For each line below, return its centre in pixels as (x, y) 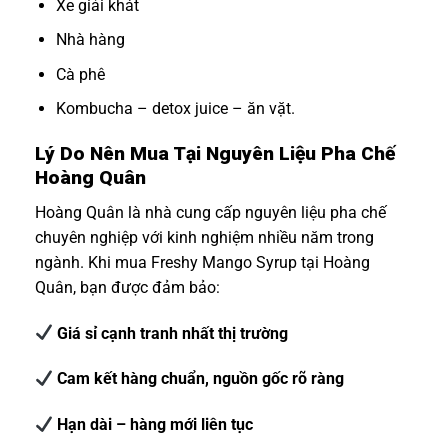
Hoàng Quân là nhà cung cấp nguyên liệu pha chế (210, 212)
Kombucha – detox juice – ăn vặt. (175, 109)
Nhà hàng (90, 40)
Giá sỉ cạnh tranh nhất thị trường (171, 333)
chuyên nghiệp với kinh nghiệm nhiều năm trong (204, 237)
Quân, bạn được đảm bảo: (127, 287)
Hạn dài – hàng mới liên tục (153, 425)
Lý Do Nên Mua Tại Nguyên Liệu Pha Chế (215, 154)
